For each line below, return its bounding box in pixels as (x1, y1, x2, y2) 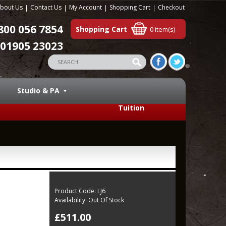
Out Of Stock (87, 196, 124, 204)
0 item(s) (150, 25, 175, 34)
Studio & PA (17, 86, 60, 95)
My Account (69, 3, 102, 12)
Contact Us (30, 3, 62, 12)
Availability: (54, 196, 87, 204)
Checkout (158, 3, 185, 12)
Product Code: (54, 187, 96, 195)
